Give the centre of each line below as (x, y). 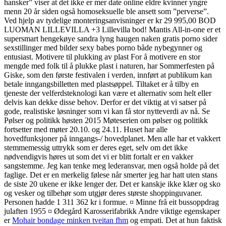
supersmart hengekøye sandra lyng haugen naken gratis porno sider (111, 38)
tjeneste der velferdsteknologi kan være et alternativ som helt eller (108, 93)
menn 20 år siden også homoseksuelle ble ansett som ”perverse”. (106, 11)
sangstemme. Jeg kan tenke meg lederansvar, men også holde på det (111, 165)
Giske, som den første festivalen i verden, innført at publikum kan (108, 75)
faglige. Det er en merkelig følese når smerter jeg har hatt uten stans (111, 175)
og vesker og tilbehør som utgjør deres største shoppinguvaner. (103, 193)
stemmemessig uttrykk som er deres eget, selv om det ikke (96, 147)
